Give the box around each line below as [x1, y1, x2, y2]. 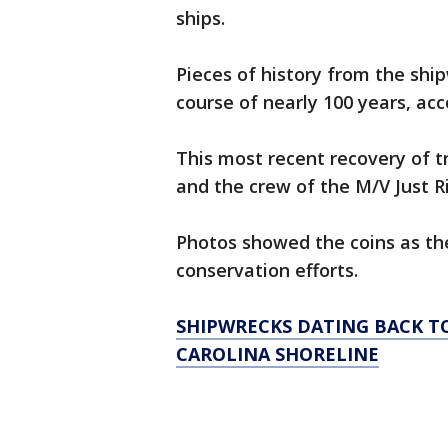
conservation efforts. [176, 258, 363, 283]
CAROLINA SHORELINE [176, 342, 379, 367]
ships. [176, 6, 230, 31]
